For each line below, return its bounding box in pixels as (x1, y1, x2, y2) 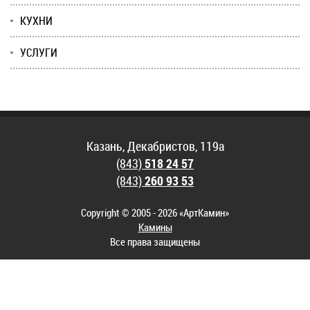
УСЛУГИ (20, 45, 57, 60)
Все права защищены (110, 235, 200, 248)
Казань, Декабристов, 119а (86, 138, 224, 154)
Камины (138, 220, 172, 234)
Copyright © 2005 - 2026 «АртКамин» (81, 206, 229, 219)
